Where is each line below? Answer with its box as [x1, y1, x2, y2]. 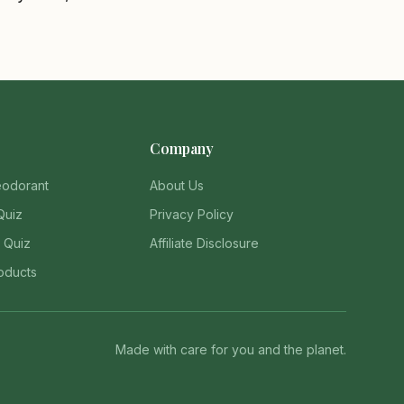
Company [150, 139, 215, 158]
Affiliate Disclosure [150, 235, 260, 251]
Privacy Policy [150, 207, 234, 222]
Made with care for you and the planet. [115, 342, 346, 357]
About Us [150, 178, 205, 193]
